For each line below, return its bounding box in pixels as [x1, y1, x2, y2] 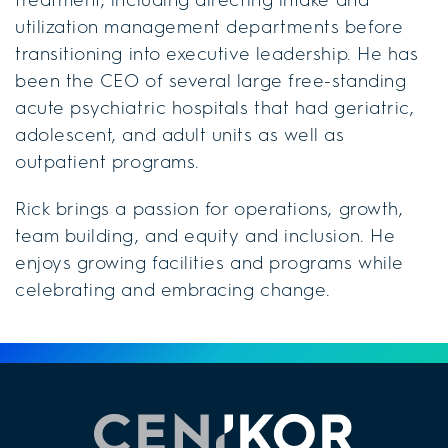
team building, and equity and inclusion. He [15, 223, 396, 248]
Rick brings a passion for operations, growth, [15, 196, 404, 221]
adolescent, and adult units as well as [15, 122, 345, 147]
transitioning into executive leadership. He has [15, 41, 419, 66]
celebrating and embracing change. [15, 277, 331, 302]
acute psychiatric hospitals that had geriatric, [15, 95, 415, 120]
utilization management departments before [15, 14, 404, 39]
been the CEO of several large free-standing [15, 68, 407, 93]
